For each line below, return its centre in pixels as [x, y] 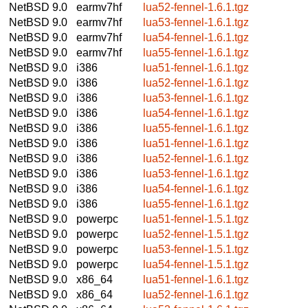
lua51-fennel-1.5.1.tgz [196, 219]
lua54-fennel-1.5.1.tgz [196, 264]
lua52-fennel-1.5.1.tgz [196, 234]
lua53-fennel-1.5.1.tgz [196, 249]
